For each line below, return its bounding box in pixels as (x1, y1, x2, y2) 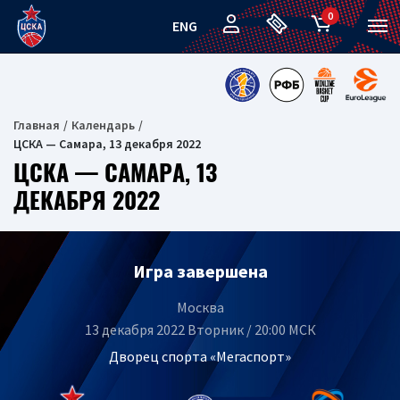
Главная (13, 117, 60, 133)
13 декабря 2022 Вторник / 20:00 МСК (84, 321, 316, 338)
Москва (176, 298, 224, 316)
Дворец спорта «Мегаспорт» (109, 347, 291, 365)
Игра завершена (132, 260, 268, 282)
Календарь (71, 117, 135, 133)
